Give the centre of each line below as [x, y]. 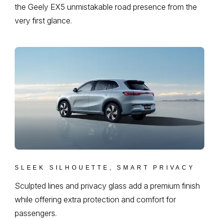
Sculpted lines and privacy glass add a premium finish [107, 186]
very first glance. [43, 20]
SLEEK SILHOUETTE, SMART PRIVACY [105, 168]
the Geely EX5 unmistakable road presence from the [106, 7]
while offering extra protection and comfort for [95, 200]
